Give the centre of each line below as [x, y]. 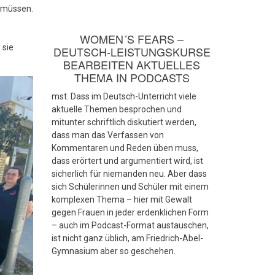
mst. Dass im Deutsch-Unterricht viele [124, 97]
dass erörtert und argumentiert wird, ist [127, 161]
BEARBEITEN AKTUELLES [132, 65]
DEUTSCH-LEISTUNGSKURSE [132, 52]
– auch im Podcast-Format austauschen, [130, 226]
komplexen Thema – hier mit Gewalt [122, 200]
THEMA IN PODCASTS [132, 78]
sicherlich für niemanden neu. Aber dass [129, 174]
